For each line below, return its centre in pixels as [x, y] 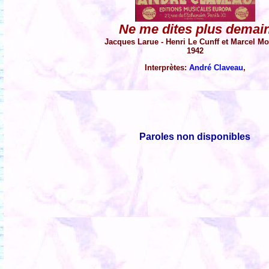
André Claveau [216, 67]
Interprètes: [167, 67]
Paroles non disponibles [195, 136]
